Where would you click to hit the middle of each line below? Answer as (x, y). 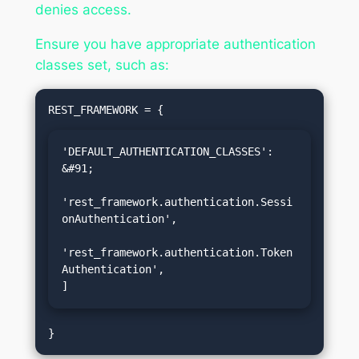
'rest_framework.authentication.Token (177, 253)
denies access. (83, 10)
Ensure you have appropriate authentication (175, 44)
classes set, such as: (102, 65)
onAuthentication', (119, 219)
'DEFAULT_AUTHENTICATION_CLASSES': (167, 152)
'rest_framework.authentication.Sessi (177, 202)
